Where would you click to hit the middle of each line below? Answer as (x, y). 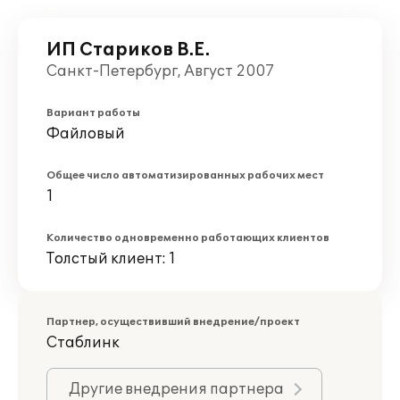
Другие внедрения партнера (176, 389)
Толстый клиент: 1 (111, 259)
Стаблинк (83, 343)
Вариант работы (93, 113)
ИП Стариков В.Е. (128, 50)
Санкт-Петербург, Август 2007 (160, 71)
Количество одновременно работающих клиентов (188, 238)
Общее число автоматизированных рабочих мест (185, 175)
